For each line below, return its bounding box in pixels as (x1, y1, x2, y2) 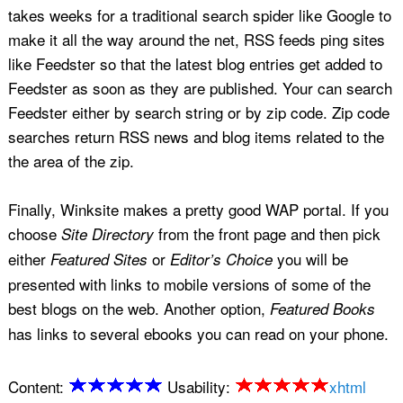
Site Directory (60, 223, 154, 246)
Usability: (162, 374, 235, 398)
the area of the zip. (7, 148, 134, 172)
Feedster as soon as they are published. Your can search (7, 76, 392, 99)
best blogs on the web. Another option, (7, 297, 270, 320)
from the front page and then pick (153, 222, 381, 246)
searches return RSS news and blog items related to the (7, 124, 384, 148)
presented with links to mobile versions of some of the (7, 273, 371, 296)
